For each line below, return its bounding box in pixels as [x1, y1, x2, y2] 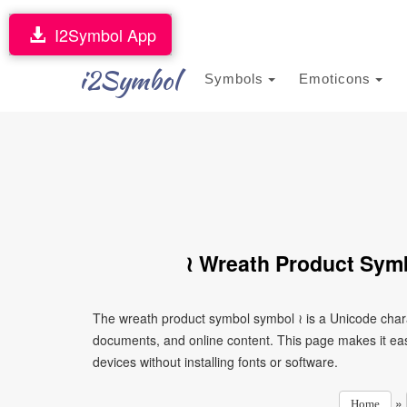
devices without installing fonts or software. [93, 352, 338, 371]
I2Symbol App [45, 23, 156, 46]
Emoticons [299, 71, 375, 86]
